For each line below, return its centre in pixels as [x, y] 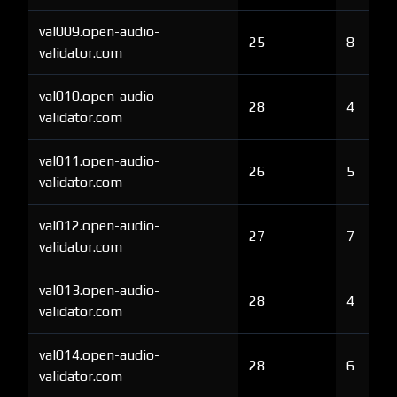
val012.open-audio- [99, 226]
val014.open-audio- [99, 355]
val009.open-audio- [99, 31]
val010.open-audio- [99, 96]
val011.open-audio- [99, 161]
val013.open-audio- [99, 290]
